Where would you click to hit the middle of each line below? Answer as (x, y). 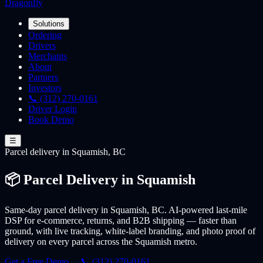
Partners (43, 77)
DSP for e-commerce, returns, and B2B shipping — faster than (121, 220)
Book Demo (51, 119)
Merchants (48, 56)
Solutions (49, 24)
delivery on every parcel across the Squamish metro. (101, 241)
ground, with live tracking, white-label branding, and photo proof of (130, 231)
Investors (45, 88)
